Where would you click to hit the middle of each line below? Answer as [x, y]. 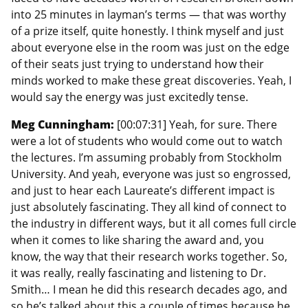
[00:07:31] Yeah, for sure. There [197, 124]
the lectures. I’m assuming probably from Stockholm [146, 157]
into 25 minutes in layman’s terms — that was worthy [148, 14]
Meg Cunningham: [64, 124]
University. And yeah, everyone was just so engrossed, [151, 174]
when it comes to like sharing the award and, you [137, 240]
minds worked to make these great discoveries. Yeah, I [151, 80]
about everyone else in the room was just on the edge [150, 47]
